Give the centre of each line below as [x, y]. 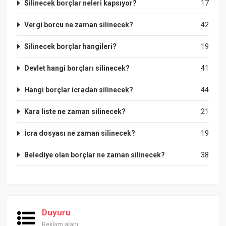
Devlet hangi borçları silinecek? [77, 68]
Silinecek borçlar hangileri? [71, 46]
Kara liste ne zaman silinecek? [75, 111]
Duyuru [56, 212]
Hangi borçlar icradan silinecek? [79, 90]
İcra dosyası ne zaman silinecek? [80, 133]
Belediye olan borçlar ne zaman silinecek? [95, 155]
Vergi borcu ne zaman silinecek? [79, 24]
